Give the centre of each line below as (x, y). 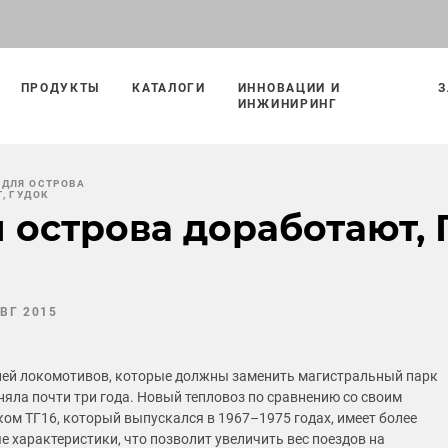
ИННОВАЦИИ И (289, 88)
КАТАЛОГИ (169, 88)
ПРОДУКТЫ (60, 88)
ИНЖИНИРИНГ (287, 104)
